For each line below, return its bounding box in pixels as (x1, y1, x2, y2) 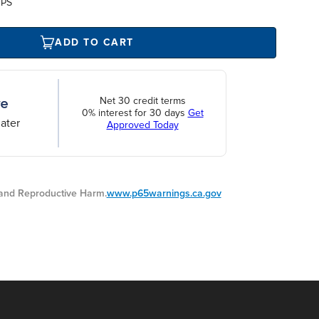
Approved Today (106, 119, 179, 132)
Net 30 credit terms (99, 95, 186, 108)
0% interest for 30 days (81, 107, 188, 120)
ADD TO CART (55, 36, 134, 49)
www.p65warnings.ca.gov (106, 187, 221, 199)
